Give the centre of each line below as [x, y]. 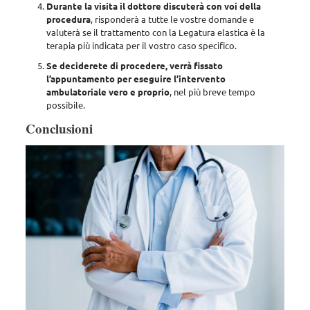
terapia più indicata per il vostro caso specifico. [142, 46]
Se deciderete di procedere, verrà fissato [134, 66]
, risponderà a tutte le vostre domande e [172, 19]
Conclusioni [59, 129]
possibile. [65, 105]
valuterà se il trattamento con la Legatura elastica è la [155, 33]
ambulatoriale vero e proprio [108, 92]
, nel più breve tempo [212, 92]
